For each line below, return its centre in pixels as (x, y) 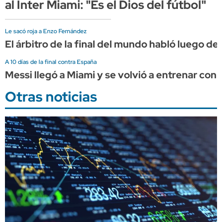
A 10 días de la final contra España (51, 62)
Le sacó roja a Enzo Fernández (46, 31)
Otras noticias (51, 97)
